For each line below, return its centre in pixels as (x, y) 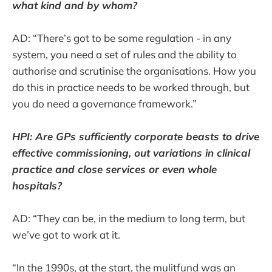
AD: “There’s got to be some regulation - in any (122, 38)
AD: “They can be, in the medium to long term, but (129, 218)
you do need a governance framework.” (104, 103)
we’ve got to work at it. (66, 234)
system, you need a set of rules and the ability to (124, 54)
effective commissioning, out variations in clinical (131, 152)
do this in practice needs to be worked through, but (131, 87)
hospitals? (37, 185)
